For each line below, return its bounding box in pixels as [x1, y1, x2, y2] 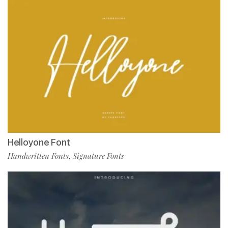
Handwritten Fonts [8, 150, 69, 161]
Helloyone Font [8, 136, 70, 148]
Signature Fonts [73, 150, 124, 161]
